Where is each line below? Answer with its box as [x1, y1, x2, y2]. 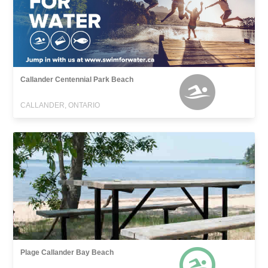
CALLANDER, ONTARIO [20, 101, 100, 110]
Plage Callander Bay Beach [20, 248, 114, 257]
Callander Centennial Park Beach [20, 75, 134, 84]
